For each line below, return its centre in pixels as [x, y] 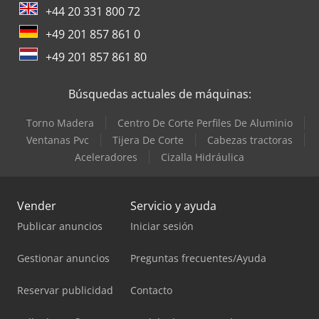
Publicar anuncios [60, 226]
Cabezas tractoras [250, 140]
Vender [37, 206]
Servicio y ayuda [173, 206]
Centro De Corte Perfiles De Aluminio [205, 123]
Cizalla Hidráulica [203, 157]
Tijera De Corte [148, 140]
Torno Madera [60, 123]
